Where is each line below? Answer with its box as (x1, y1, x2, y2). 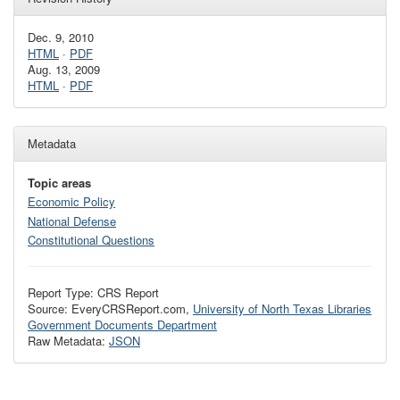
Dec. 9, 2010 (28, 29, 94, 46)
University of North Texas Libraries (193, 299, 371, 317)
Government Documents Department (28, 315, 217, 333)
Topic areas (28, 174, 91, 191)
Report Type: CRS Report (28, 283, 159, 301)
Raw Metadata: (28, 331, 109, 349)
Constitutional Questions (28, 230, 154, 248)
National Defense (28, 212, 116, 229)
